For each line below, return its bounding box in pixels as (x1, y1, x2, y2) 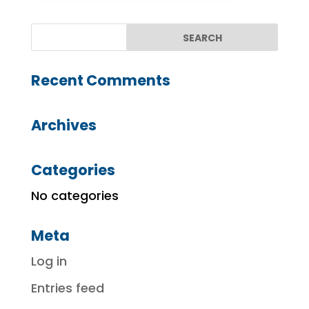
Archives (30, 114, 97, 135)
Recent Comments (30, 70, 170, 90)
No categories (30, 186, 119, 204)
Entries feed (30, 279, 104, 297)
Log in (30, 252, 67, 270)
